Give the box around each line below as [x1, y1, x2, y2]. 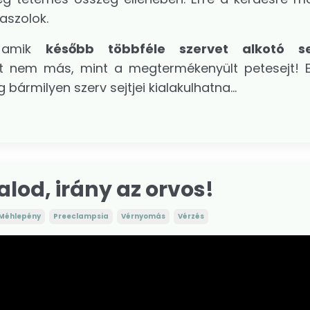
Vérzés [178, 210, 204, 221]
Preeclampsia [53, 210, 109, 221]
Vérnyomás [121, 210, 165, 221]
